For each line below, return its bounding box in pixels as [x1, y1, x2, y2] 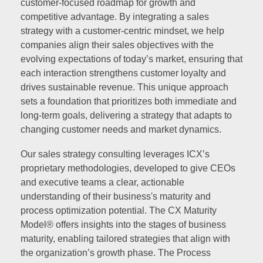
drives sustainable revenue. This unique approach [21, 82, 228, 92]
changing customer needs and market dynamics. [21, 124, 221, 134]
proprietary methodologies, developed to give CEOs [21, 163, 235, 173]
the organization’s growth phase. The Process [21, 247, 211, 258]
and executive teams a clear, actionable [21, 177, 184, 187]
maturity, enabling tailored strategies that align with [21, 233, 230, 244]
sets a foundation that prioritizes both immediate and [21, 96, 237, 106]
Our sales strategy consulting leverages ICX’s [21, 149, 210, 159]
